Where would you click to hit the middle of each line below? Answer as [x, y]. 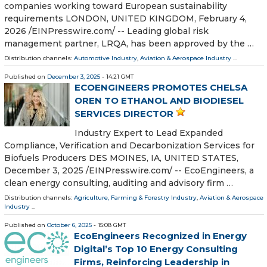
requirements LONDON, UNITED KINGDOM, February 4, [125, 18]
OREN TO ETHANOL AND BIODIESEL [159, 100]
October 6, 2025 [69, 225]
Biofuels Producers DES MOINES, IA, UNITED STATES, [121, 158]
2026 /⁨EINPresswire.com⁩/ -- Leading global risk [106, 31]
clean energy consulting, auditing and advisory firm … [119, 183]
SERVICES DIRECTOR [124, 113]
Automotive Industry [105, 58]
